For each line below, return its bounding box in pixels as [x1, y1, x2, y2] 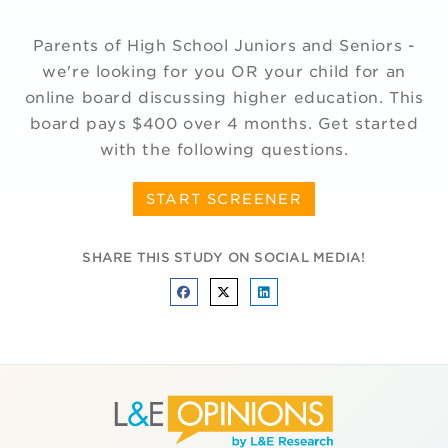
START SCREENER [145, 190, 303, 207]
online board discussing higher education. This [24, 87, 424, 107]
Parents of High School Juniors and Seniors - [32, 35, 416, 55]
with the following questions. [99, 139, 349, 159]
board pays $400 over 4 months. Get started [29, 113, 419, 133]
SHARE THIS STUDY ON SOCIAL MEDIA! [82, 249, 366, 265]
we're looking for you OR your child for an [42, 61, 406, 81]
